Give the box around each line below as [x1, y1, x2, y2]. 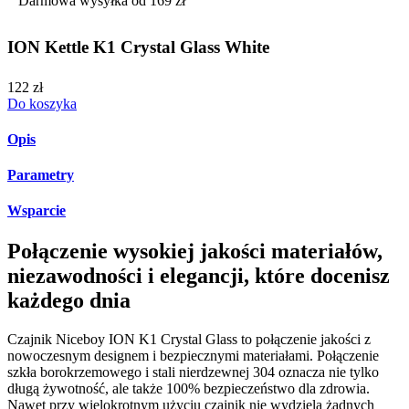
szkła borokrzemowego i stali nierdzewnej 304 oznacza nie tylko [7, 363, 379, 380]
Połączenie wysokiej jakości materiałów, [7, 238, 383, 263]
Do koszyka [7, 95, 77, 111]
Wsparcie [7, 203, 66, 219]
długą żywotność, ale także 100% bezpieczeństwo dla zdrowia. [7, 380, 370, 396]
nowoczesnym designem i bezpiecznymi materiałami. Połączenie [7, 347, 379, 363]
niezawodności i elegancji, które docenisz [7, 263, 390, 288]
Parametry [7, 167, 74, 184]
